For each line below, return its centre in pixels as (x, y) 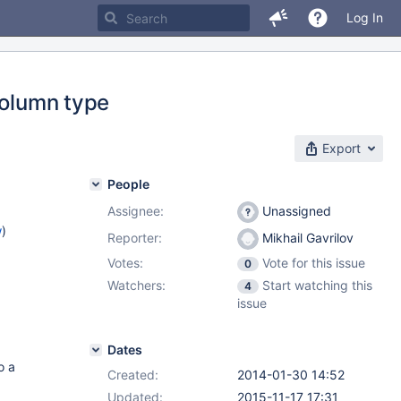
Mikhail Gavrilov (306, 238)
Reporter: (135, 238)
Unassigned (295, 211)
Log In (365, 17)
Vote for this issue (314, 263)
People (128, 184)
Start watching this (317, 285)
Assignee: (136, 211)
